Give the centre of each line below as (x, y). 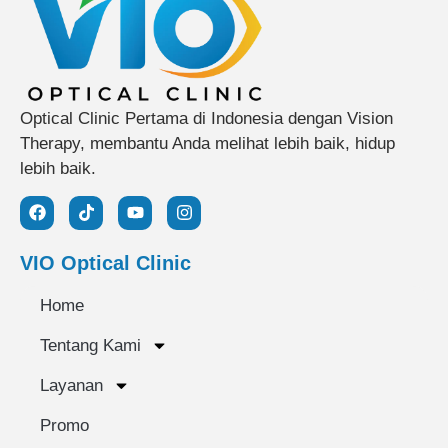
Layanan (71, 385)
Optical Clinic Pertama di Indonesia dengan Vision (206, 119)
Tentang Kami (90, 345)
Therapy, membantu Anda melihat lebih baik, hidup (207, 144)
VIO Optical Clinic (105, 262)
